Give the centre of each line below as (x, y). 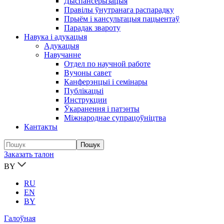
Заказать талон (29, 154)
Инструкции (85, 100)
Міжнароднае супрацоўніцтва (115, 118)
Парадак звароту (92, 28)
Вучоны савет (88, 73)
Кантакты (41, 127)
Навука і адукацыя (55, 37)
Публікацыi (84, 91)
